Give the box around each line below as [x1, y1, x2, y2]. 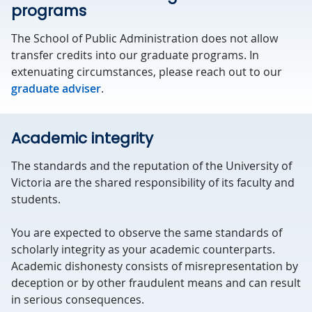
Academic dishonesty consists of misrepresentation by [11, 258, 298, 274]
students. [11, 192, 61, 207]
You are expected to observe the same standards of [11, 225, 282, 240]
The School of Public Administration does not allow [11, 31, 278, 46]
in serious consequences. [11, 292, 144, 307]
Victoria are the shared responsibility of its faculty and [11, 175, 295, 190]
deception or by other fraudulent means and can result [11, 275, 301, 290]
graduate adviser [11, 81, 101, 96]
